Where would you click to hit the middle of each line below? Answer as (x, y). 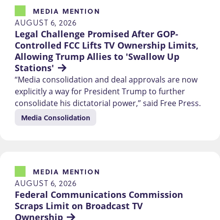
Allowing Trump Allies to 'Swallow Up (98, 56)
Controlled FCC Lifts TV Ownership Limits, (108, 45)
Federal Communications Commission (100, 194)
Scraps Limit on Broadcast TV (80, 206)
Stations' (34, 68)
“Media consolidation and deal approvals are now (106, 79)
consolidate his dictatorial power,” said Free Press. (108, 103)
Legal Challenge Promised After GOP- (96, 34)
